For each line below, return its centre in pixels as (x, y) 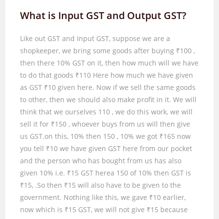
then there (39, 63)
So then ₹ (53, 185)
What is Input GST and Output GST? (103, 15)
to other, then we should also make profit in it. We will (109, 99)
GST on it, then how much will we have (136, 63)
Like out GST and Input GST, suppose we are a (95, 38)
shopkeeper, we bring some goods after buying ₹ (100, 50)
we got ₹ (150, 136)
